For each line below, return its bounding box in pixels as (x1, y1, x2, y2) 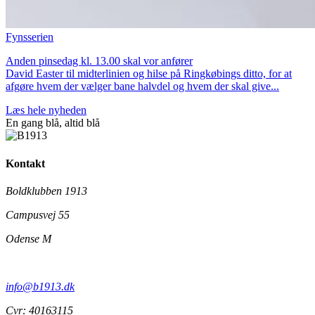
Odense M (6, 232, 51, 245)
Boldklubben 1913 (6, 184, 87, 197)
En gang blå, (6, 117, 65, 129)
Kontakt (6, 157, 45, 169)
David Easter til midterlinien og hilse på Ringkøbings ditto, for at (6, 67, 292, 80)
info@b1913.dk (6, 280, 75, 292)
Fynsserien (6, 31, 53, 44)
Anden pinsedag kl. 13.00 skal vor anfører (6, 55, 193, 67)
